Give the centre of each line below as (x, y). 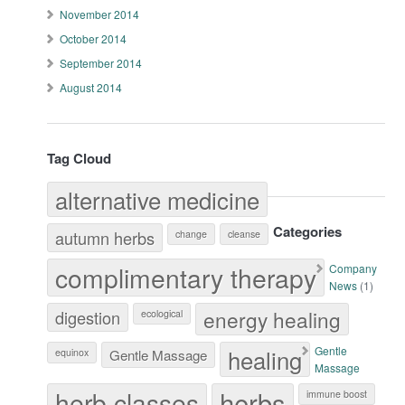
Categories (308, 231)
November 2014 (100, 14)
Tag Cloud (80, 158)
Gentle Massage (159, 355)
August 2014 (91, 87)
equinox (72, 352)
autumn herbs (105, 238)
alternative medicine (158, 199)
